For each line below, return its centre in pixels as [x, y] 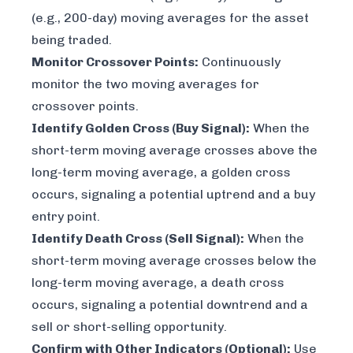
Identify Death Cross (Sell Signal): [138, 239]
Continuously [240, 62]
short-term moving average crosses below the [174, 261]
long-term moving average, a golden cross [161, 173]
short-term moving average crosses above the [175, 150]
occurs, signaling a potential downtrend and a [170, 305]
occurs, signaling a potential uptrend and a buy [173, 195]
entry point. [66, 217]
